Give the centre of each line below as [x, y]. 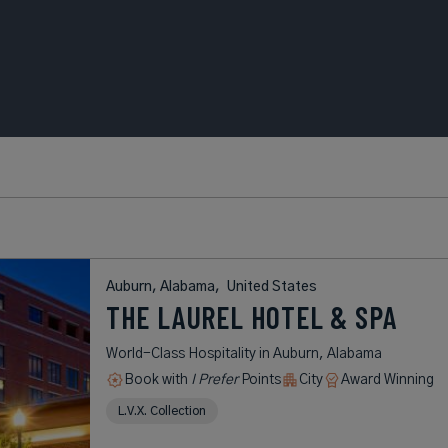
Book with [157, 379]
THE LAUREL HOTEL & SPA [251, 317]
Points [259, 379]
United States [271, 287]
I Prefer [214, 379]
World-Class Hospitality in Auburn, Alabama [243, 353]
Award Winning [387, 379]
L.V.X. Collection [161, 410]
